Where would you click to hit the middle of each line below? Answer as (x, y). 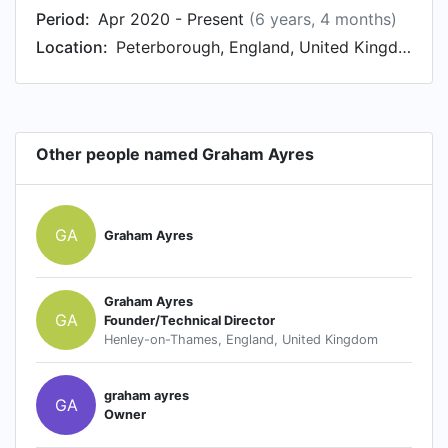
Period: (63, 19)
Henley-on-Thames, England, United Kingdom (241, 339)
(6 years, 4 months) (323, 19)
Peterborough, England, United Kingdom (404, 47)
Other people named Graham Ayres (175, 154)
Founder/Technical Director (189, 320)
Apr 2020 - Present (173, 19)
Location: (72, 47)
